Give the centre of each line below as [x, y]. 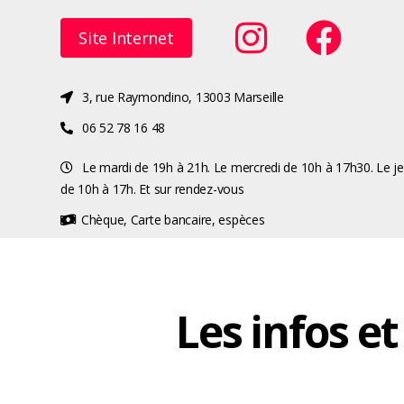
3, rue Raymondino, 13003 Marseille [183, 97]
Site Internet [126, 38]
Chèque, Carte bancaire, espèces [173, 220]
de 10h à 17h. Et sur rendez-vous [152, 189]
